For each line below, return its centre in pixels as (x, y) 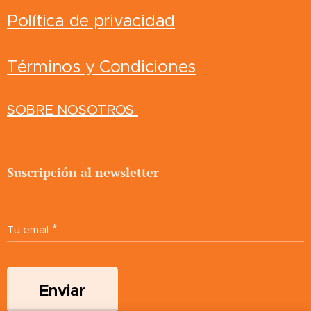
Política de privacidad (91, 21)
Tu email (28, 229)
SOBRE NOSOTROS (73, 110)
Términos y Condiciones (102, 67)
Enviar (62, 290)
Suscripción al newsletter (83, 172)
